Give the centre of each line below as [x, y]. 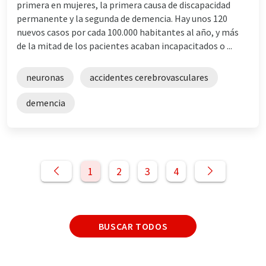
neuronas [45, 77]
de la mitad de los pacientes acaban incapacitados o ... [124, 45]
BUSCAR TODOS [133, 226]
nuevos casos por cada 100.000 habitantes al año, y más [128, 32]
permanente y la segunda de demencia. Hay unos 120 [122, 18]
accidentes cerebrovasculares [149, 77]
